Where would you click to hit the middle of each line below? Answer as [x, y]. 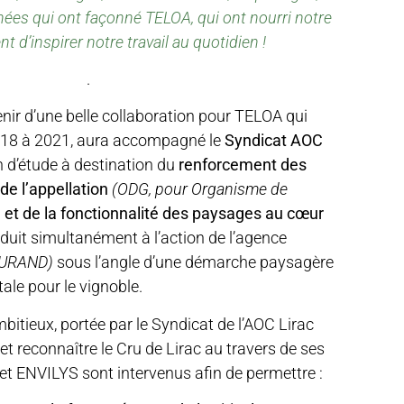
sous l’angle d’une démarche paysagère [193, 262]
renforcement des [243, 165]
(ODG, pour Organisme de [200, 189]
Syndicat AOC [274, 141]
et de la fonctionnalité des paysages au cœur [164, 214]
